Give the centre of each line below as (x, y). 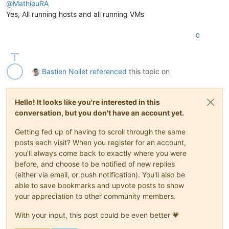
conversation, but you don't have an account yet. (99, 112)
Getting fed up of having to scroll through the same (100, 131)
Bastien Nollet (65, 71)
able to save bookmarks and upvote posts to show (99, 185)
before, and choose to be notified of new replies (95, 164)
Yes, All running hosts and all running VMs (75, 14)
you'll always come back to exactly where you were (101, 153)
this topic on (148, 71)
